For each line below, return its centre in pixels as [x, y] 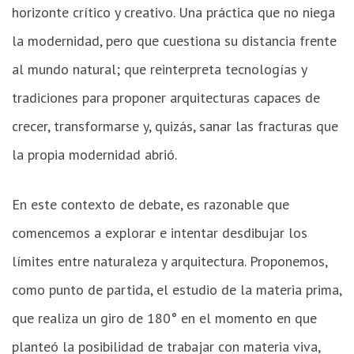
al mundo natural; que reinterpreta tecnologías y [159, 69]
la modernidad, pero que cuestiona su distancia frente [174, 40]
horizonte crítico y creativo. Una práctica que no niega [173, 12]
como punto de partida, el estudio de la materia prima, [177, 289]
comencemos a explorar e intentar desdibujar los [160, 232]
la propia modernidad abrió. [94, 154]
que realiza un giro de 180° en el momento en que [164, 318]
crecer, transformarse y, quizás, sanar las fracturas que [175, 126]
